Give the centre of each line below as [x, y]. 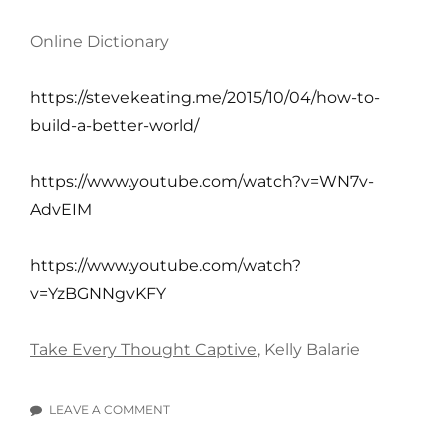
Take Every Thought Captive [143, 350]
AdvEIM [61, 210]
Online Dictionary [99, 42]
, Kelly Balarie [308, 350]
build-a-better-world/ [114, 126]
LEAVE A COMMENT [109, 410]
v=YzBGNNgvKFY [98, 294]
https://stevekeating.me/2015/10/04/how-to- [205, 98]
